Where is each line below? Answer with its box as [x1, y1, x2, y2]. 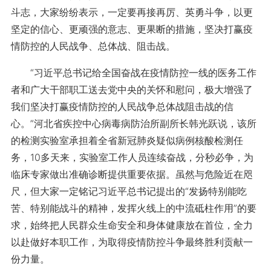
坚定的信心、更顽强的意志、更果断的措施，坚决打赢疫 [10, 23, 253, 35]
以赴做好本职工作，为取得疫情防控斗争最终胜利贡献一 [10, 236, 253, 248]
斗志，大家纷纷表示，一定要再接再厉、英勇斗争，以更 [10, 6, 253, 18]
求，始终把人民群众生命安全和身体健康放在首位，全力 [10, 219, 253, 231]
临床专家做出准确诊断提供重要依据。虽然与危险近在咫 [10, 168, 253, 180]
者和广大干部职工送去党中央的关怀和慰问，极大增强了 [10, 83, 253, 96]
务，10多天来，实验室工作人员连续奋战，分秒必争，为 [10, 151, 253, 163]
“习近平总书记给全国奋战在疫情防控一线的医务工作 [10, 67, 256, 79]
